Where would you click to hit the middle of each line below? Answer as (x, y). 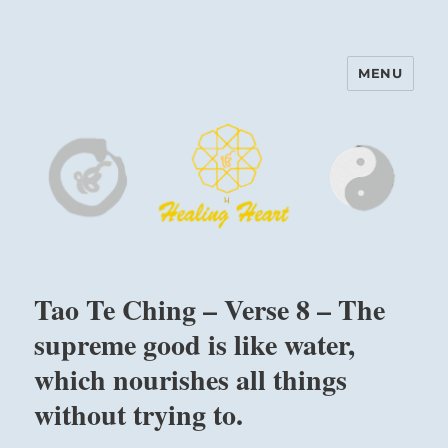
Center (76, 115)
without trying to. (139, 415)
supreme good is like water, (195, 345)
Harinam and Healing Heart (201, 87)
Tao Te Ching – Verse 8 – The (210, 310)
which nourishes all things (191, 380)
